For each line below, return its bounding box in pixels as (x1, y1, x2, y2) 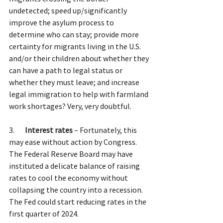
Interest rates (25, 124, 73, 135)
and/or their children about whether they (9, 53, 150, 63)
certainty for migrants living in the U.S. (9, 41, 142, 51)
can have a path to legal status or (9, 65, 124, 75)
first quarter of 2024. (9, 208, 79, 219)
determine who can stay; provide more (9, 29, 140, 39)
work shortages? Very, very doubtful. (9, 101, 131, 111)
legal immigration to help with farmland (9, 89, 150, 99)
